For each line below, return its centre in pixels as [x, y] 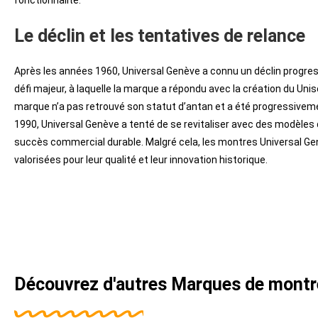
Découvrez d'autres [93, 284]
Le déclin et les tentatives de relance [160, 36]
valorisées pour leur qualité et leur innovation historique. [141, 160]
